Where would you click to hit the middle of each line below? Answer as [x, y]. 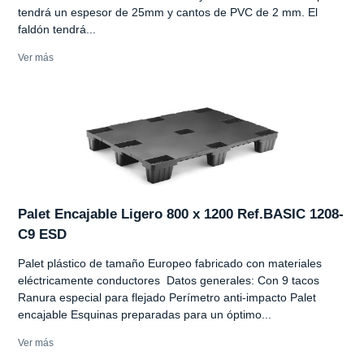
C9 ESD [42, 234]
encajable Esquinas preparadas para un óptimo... [145, 314]
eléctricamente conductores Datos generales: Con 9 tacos [169, 280]
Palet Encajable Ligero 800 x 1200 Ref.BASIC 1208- [181, 214]
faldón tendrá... [57, 29]
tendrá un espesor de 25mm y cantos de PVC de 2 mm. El [168, 12]
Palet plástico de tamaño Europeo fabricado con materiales [170, 263]
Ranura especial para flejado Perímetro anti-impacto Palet [167, 297]
